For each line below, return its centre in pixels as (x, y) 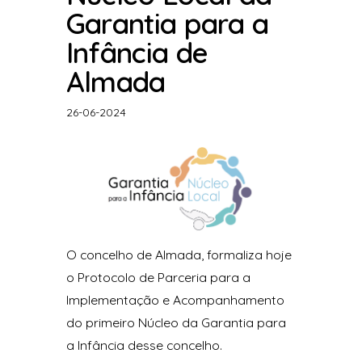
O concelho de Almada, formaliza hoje (179, 254)
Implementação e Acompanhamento (175, 299)
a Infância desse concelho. (144, 345)
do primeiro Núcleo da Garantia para (176, 322)
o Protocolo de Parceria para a (158, 277)
